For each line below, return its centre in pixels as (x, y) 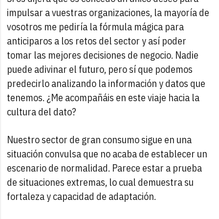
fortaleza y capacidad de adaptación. (82, 196)
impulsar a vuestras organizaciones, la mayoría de (108, 12)
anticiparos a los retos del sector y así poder (97, 41)
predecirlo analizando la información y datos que (106, 83)
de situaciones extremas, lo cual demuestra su (100, 182)
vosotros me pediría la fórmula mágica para (96, 26)
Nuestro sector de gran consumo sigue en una (99, 139)
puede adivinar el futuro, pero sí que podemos (100, 69)
